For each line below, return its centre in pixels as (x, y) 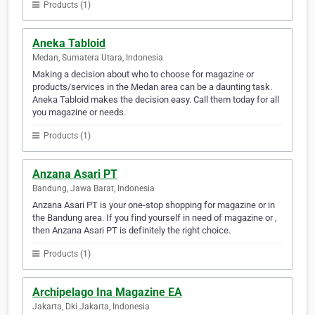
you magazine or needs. (79, 112)
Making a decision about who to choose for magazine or (143, 75)
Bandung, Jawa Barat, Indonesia (94, 189)
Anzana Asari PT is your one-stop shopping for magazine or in (154, 205)
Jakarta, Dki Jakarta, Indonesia (91, 307)
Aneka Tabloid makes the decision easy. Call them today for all (156, 100)
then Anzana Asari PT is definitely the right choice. (131, 231)
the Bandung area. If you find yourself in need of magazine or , (155, 218)
